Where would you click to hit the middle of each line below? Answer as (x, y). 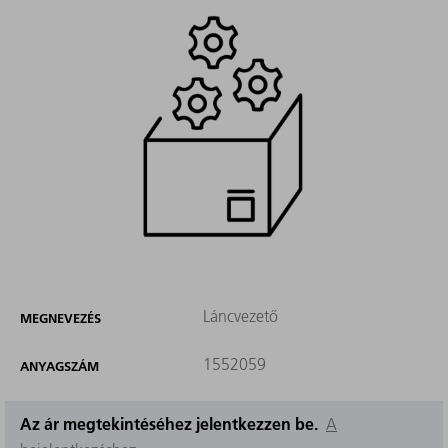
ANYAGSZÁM (59, 366)
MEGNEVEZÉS (60, 318)
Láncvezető (240, 316)
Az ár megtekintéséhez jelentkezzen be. (173, 424)
